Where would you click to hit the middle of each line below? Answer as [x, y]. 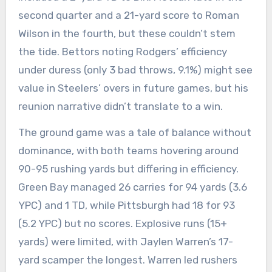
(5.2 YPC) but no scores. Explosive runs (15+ [122, 223]
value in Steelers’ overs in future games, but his [133, 88]
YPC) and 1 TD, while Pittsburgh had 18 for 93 [126, 205]
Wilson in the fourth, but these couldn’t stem [127, 33]
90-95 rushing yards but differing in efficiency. [128, 168]
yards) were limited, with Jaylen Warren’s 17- [125, 241]
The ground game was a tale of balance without [134, 132]
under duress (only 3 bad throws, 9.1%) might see [135, 70]
